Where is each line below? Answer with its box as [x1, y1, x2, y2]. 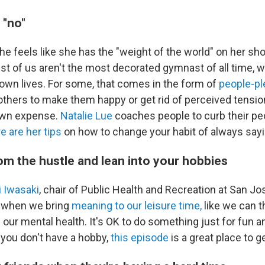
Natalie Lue [60, 109, 112, 122]
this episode [111, 231, 169, 244]
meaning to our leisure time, [72, 199, 202, 212]
